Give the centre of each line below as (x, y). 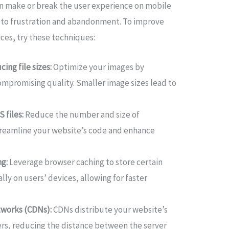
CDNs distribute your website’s (111, 209)
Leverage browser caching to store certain (85, 162)
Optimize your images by (99, 67)
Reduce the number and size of (82, 114)
